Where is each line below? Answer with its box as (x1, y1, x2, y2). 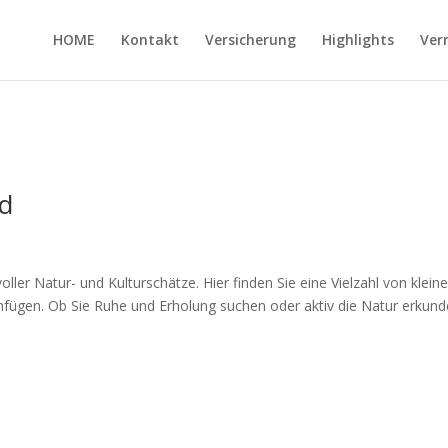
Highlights (321, 30, 394, 49)
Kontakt (120, 30, 179, 49)
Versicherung (204, 30, 296, 49)
